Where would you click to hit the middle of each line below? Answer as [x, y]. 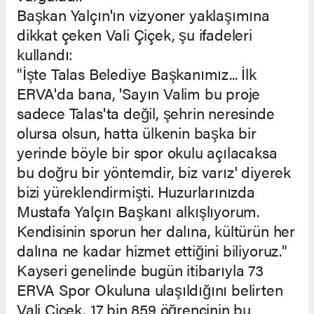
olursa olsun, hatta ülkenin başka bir [137, 132]
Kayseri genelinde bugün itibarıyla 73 [140, 270]
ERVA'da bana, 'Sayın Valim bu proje [139, 93]
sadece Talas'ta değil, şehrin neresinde [146, 113]
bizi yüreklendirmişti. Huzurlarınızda [136, 191]
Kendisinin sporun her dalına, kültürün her [156, 231]
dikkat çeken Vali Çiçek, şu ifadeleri [135, 34]
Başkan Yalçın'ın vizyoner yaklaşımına [143, 15]
